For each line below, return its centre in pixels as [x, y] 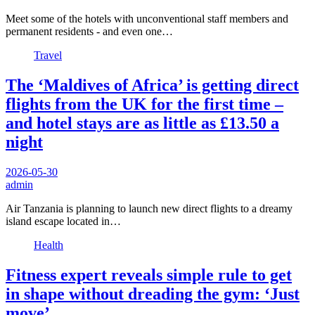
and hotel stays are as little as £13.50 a [142, 123]
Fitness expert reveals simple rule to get [149, 275]
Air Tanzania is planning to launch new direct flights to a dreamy [149, 209]
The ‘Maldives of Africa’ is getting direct [152, 85]
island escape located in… [63, 221]
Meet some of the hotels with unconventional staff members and [147, 19]
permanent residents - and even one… [89, 32]
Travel [48, 56]
